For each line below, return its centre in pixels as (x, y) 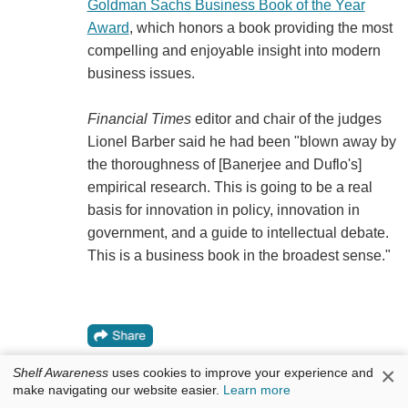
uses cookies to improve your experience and (241, 372)
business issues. (141, 73)
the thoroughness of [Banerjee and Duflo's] (224, 164)
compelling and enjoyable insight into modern (234, 50)
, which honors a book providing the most (260, 27)
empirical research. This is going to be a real (229, 187)
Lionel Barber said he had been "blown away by (241, 141)
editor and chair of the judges (286, 118)
